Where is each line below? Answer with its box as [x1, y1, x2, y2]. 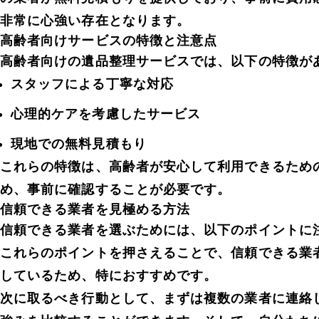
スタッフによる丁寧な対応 [11, 76, 174, 91]
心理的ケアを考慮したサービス [11, 106, 202, 121]
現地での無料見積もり [11, 136, 147, 151]
